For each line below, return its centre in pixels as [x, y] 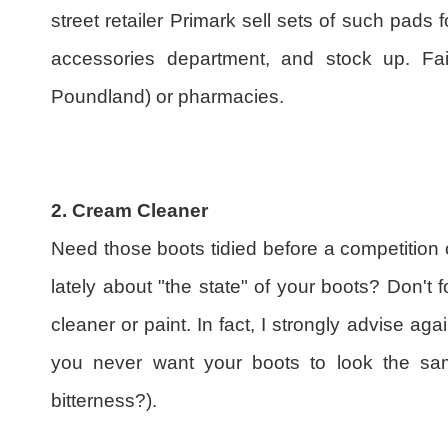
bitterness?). [104, 401]
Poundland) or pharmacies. [167, 97]
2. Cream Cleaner [129, 211]
